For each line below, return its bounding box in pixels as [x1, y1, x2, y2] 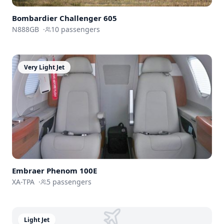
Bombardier [12, 12, 57, 23]
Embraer [12, 165, 44, 176]
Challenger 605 [59, 12, 117, 23]
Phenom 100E [46, 165, 97, 176]
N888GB [12, 24, 39, 34]
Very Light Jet [24, 62, 64, 71]
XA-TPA [12, 177, 34, 187]
